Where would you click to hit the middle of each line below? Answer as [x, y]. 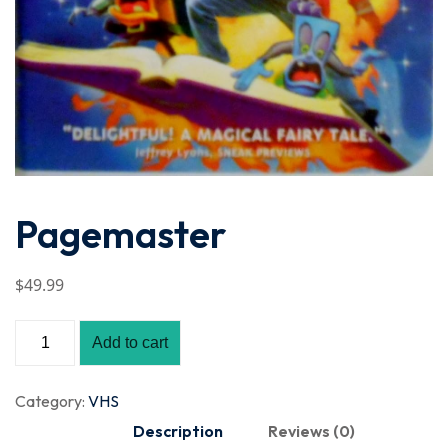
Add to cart [130, 342]
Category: [50, 400]
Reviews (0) [311, 430]
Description [178, 430]
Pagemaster [120, 233]
